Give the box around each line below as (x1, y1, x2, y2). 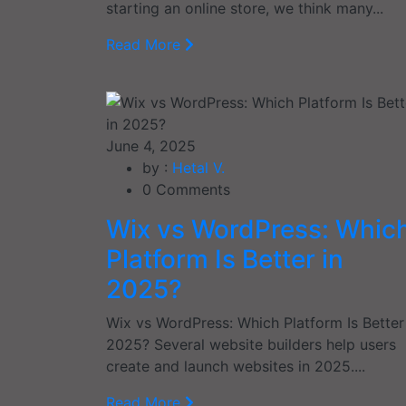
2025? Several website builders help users (106, 334, 396, 353)
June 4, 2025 (106, 136, 196, 155)
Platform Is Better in (106, 243, 343, 275)
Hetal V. (172, 158, 225, 177)
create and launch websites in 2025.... (106, 356, 365, 375)
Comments (151, 179, 230, 198)
